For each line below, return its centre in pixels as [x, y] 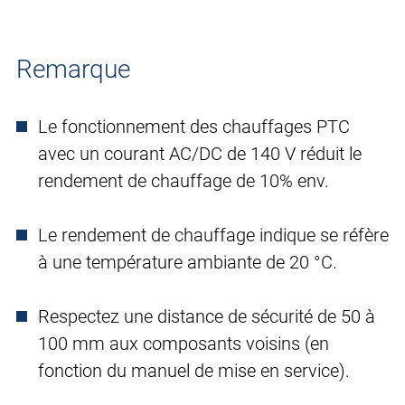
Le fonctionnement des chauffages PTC [194, 127]
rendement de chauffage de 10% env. [184, 181]
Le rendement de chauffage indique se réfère [213, 235]
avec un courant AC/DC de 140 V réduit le [200, 154]
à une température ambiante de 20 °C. [188, 263]
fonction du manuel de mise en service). [194, 371]
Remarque [73, 70]
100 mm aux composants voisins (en [184, 344]
